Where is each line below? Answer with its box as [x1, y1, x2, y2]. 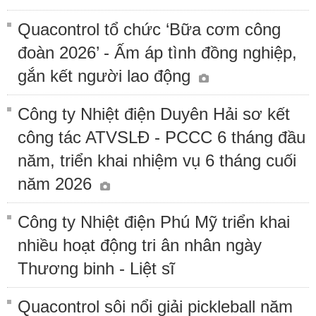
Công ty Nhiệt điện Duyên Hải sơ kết [18, 104, 290, 123]
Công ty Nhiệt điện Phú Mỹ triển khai [18, 212, 290, 231]
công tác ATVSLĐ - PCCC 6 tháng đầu [18, 127, 305, 147]
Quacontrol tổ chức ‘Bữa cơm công [18, 19, 281, 39]
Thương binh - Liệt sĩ [18, 258, 175, 278]
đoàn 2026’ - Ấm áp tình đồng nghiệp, [18, 42, 297, 62]
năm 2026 [18, 174, 97, 193]
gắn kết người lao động [18, 66, 195, 85]
